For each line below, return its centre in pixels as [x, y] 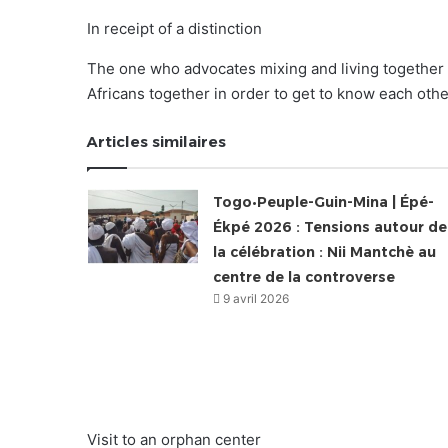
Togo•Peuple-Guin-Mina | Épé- [323, 202]
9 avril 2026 [255, 299]
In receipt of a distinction [174, 29]
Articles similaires [156, 142]
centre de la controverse [303, 277]
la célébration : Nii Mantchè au [324, 252]
